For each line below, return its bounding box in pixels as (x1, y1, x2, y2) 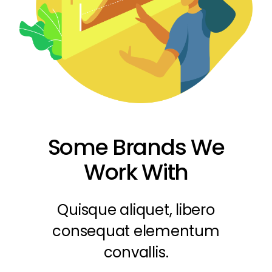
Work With (83, 156, 189, 188)
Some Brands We (47, 131, 225, 163)
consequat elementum (52, 220, 220, 241)
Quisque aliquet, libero (57, 199, 215, 220)
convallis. (103, 242, 169, 262)
